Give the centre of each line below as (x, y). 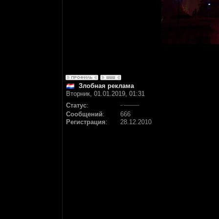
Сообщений (84, 114)
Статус (76, 105)
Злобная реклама (106, 86)
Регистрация (86, 122)
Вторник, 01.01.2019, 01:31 (105, 94)
